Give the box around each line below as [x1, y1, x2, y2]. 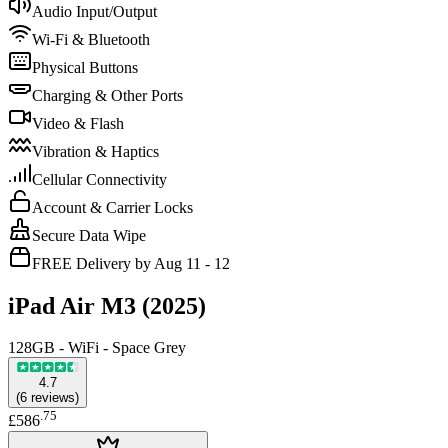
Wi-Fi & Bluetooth [32, 30, 150, 48]
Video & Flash [32, 114, 124, 132]
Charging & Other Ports [32, 86, 183, 104]
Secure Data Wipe [32, 226, 146, 244]
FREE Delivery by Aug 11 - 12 [32, 254, 230, 272]
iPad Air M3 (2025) [8, 292, 206, 319]
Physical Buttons [32, 58, 138, 76]
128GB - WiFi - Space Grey [8, 339, 186, 357]
